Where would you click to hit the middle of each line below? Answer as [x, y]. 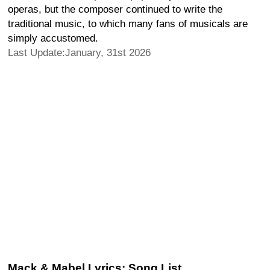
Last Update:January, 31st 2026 [79, 52]
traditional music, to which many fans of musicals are [128, 24]
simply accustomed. [53, 38]
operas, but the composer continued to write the [115, 9]
